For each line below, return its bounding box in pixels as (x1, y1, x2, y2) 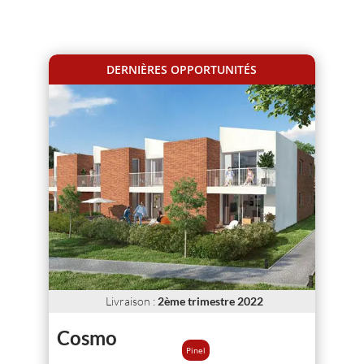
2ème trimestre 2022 (158, 293, 264, 308)
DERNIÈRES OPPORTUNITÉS (106, 62, 258, 77)
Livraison (106, 293, 154, 308)
